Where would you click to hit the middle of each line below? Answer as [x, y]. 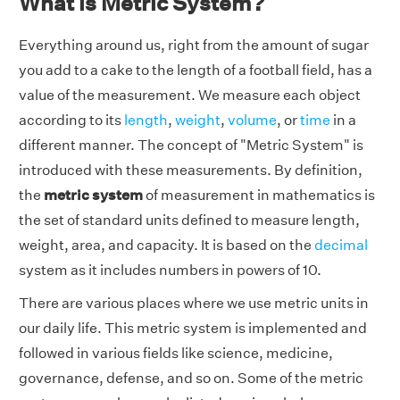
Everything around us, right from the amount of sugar [194, 45]
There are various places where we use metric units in [194, 303]
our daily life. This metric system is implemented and [193, 328]
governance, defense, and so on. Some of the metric [191, 378]
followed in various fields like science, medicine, [176, 353]
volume [252, 120]
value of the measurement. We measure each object [190, 95]
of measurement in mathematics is [259, 195]
